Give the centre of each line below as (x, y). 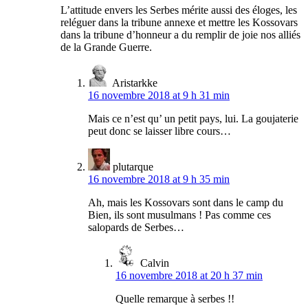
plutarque (133, 167)
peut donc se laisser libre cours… (159, 131)
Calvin (155, 263)
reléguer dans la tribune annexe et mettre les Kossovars (179, 23)
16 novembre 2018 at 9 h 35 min (159, 179)
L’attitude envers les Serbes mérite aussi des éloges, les (179, 10)
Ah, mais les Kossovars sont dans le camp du (186, 203)
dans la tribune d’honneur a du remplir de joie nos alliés (180, 35)
